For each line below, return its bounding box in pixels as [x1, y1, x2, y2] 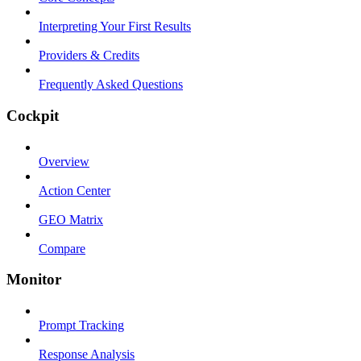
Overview [39, 154, 89, 168]
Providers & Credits [39, 48, 139, 63]
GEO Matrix [39, 212, 103, 226]
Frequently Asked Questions [39, 77, 183, 92]
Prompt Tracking [39, 318, 124, 333]
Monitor [6, 271, 61, 288]
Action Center [39, 183, 110, 197]
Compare [39, 241, 85, 255]
